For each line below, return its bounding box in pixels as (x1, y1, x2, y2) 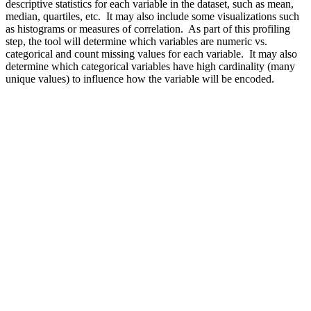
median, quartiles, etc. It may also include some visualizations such (6, 10, 299, 22)
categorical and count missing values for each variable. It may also (6, 47, 297, 60)
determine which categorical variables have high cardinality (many (6, 60, 295, 72)
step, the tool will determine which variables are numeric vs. (6, 35, 267, 47)
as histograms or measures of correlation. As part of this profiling (6, 22, 290, 35)
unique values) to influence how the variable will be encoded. (6, 72, 274, 85)
